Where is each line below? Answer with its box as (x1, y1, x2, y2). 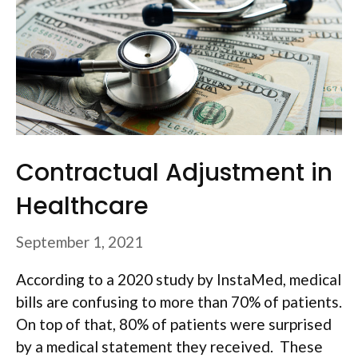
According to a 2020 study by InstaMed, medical (16, 269, 341, 288)
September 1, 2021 (16, 232, 143, 251)
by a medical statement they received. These (16, 336, 323, 356)
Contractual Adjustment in (16, 156, 332, 190)
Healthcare (16, 189, 149, 224)
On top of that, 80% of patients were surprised (16, 314, 332, 333)
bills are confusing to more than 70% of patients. (16, 292, 342, 311)
